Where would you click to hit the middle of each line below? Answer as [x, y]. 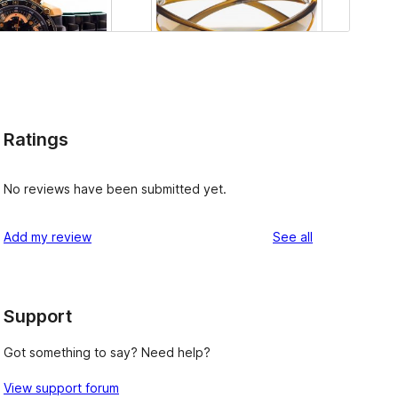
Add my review [48, 236]
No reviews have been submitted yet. [115, 188]
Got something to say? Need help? [107, 353]
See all [293, 236]
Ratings [36, 140]
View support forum [61, 388]
